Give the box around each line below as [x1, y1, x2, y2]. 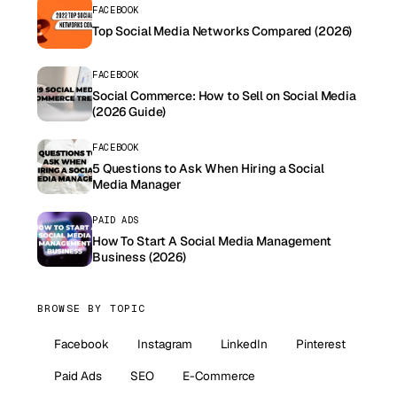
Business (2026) [92, 249, 186, 266]
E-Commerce [183, 367, 255, 384]
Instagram [137, 335, 192, 352]
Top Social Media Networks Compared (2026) [92, 23, 353, 40]
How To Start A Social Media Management [92, 233, 331, 250]
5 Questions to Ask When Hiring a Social [92, 160, 324, 177]
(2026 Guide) [92, 104, 167, 121]
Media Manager [92, 176, 183, 193]
